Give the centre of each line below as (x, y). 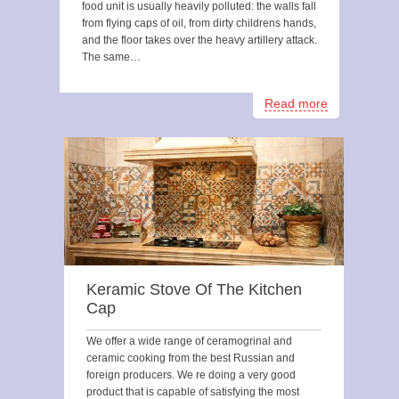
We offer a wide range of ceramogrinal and (189, 341)
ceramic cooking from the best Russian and (191, 358)
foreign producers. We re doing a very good (191, 375)
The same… (111, 57)
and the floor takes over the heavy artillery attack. (199, 40)
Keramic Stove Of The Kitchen (194, 289)
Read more (296, 103)
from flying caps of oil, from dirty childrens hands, (199, 23)
